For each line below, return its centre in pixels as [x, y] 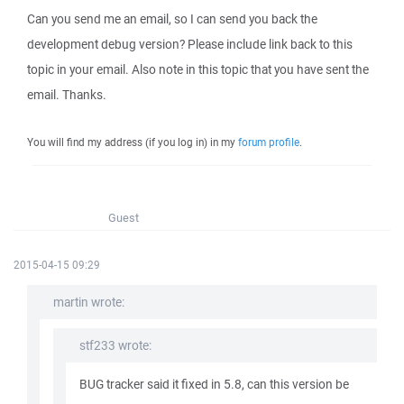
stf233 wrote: [115, 345]
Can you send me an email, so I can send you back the [172, 19]
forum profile [269, 142]
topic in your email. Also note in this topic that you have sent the [198, 69]
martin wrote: [89, 302]
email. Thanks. [67, 95]
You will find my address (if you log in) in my [133, 142]
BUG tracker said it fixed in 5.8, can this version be [214, 384]
